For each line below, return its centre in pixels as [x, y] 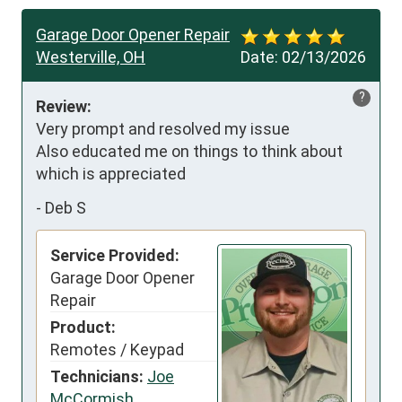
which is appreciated [111, 174]
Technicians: [97, 377]
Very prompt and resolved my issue [165, 129]
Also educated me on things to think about [189, 152]
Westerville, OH [91, 57]
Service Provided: [115, 256]
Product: [83, 328]
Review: [64, 107]
